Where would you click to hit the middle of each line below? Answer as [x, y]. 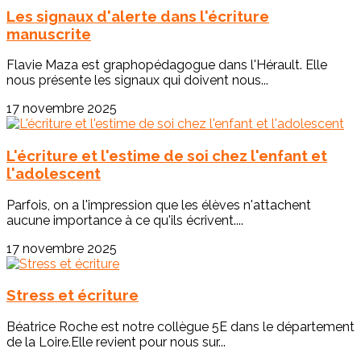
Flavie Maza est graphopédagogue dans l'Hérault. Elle [167, 65]
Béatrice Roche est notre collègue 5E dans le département [180, 327]
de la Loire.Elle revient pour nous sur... [116, 342]
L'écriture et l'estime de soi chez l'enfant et [167, 156]
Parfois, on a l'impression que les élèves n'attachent [159, 205]
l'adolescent [54, 174]
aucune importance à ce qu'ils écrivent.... [125, 220]
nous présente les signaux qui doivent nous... [137, 81]
